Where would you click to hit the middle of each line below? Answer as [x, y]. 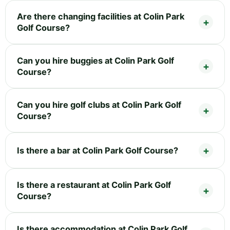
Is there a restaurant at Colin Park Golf [94, 185]
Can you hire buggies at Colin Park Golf [95, 60]
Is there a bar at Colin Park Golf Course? [98, 150]
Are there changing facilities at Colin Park [101, 16]
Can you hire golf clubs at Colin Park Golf [99, 104]
